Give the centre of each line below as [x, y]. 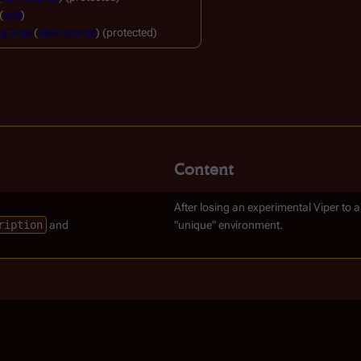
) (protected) [127, 32]
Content [204, 169]
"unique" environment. [228, 225]
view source [67, 32]
